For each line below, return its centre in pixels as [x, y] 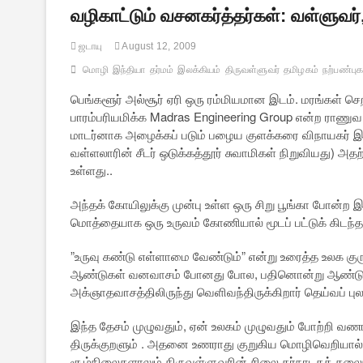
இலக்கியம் [199, 70]
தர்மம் [162, 70]
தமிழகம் [301, 70]
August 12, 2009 [158, 47]
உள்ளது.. [92, 170]
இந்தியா [129, 70]
